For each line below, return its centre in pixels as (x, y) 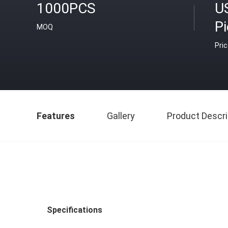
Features (56, 116)
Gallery (121, 116)
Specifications (75, 210)
